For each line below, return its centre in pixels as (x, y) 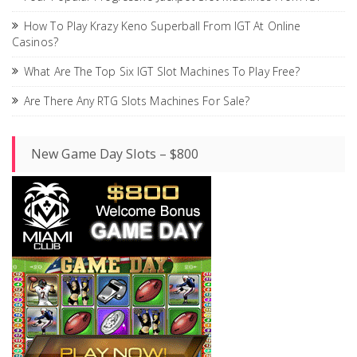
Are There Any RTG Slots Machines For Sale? (137, 100)
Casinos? (35, 41)
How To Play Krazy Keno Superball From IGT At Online (163, 25)
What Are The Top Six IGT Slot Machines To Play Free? (162, 71)
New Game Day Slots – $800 (115, 153)
